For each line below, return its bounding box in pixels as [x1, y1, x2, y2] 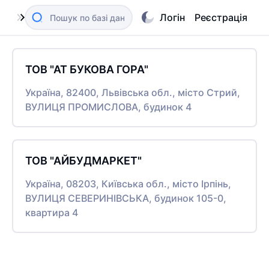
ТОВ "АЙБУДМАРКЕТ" [25, 154, 142, 167]
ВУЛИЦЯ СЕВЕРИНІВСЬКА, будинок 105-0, [25, 192, 226, 204]
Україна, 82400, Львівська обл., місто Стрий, [25, 86, 240, 98]
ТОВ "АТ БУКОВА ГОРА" [25, 63, 148, 76]
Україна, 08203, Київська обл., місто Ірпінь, [25, 178, 231, 190]
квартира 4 [25, 207, 78, 219]
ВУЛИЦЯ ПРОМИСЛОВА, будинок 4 [25, 101, 192, 113]
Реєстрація [195, 11, 247, 23]
